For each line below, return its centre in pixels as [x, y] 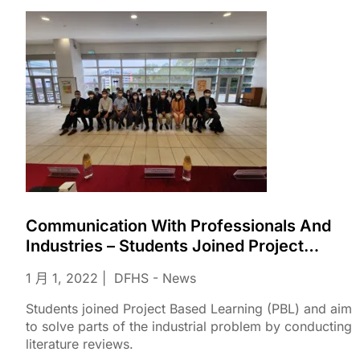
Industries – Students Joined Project [165, 246]
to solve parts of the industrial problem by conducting [189, 326]
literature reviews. [80, 344]
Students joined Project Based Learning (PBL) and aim [189, 309]
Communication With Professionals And [178, 226]
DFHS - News [155, 278]
